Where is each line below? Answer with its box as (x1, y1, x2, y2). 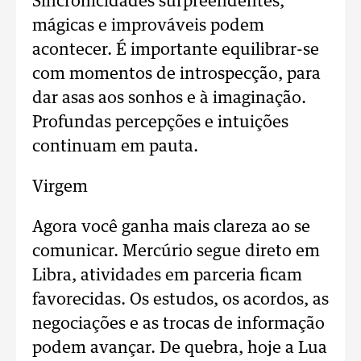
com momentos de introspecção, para (32, 66, 321, 82)
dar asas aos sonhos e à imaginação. (32, 90, 306, 106)
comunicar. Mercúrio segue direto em (32, 243, 320, 259)
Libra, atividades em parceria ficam (32, 268, 302, 284)
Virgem (32, 179, 88, 195)
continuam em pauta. (32, 139, 198, 155)
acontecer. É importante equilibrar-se (32, 42, 319, 58)
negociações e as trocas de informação (32, 316, 325, 332)
